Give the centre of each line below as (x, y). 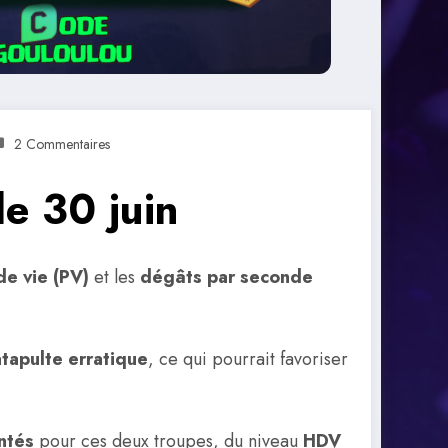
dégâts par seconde (226, 277)
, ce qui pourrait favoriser (248, 358)
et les (114, 277)
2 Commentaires (62, 144)
